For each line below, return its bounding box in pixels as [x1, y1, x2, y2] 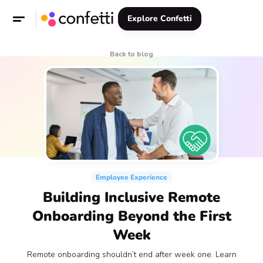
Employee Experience [96, 173, 167, 182]
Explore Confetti [127, 13, 192, 24]
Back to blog [110, 49, 153, 59]
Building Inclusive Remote [43, 188, 220, 207]
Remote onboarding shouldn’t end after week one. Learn [26, 249, 237, 260]
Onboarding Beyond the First [32, 207, 231, 225]
